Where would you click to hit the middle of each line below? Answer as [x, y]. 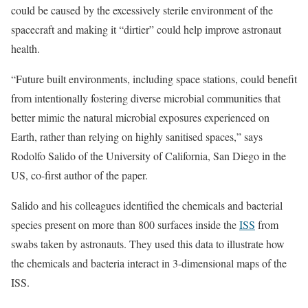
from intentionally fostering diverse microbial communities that [146, 98]
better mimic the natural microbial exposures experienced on [140, 117]
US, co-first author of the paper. [79, 175]
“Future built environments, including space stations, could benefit [154, 79]
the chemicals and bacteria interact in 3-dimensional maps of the [149, 263]
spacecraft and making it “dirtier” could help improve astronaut [146, 29]
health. [25, 48]
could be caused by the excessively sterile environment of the [142, 10]
